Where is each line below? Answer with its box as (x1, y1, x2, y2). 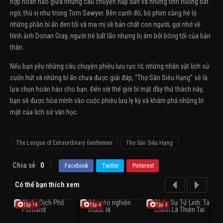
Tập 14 (23, 202, 37, 208)
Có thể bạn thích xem (15, 180, 80, 189)
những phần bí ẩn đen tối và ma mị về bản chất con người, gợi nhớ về (10, 20, 201, 28)
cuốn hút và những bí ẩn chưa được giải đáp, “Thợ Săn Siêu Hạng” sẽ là (10, 74, 208, 82)
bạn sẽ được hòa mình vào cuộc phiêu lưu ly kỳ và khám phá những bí (10, 97, 204, 105)
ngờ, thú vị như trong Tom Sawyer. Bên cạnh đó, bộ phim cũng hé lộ (10, 9, 197, 17)
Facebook (65, 162, 89, 169)
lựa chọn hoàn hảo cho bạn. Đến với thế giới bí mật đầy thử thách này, (10, 85, 204, 93)
